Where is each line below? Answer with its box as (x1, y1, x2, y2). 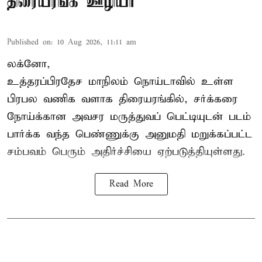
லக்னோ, (7, 57, 50, 71)
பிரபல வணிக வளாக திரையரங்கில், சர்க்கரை (7, 92, 237, 106)
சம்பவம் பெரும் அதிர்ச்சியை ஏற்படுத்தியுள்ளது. (7, 145, 245, 159)
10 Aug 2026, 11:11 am (57, 37, 136, 48)
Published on (7, 37, 51, 48)
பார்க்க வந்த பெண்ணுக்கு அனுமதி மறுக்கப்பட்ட (7, 127, 252, 142)
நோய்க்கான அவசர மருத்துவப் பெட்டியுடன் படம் (7, 110, 251, 124)
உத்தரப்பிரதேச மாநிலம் (7, 75, 128, 89)
